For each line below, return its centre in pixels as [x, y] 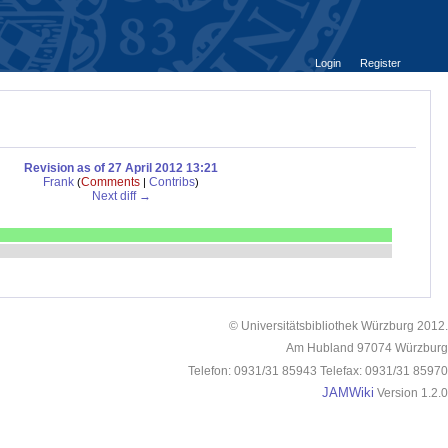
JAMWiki [348, 392]
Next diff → [121, 196]
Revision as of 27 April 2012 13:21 [121, 168]
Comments [110, 182]
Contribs [172, 182]
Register [380, 63]
